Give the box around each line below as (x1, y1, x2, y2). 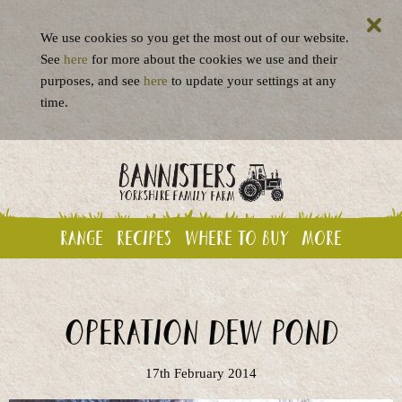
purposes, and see (40, 74, 144, 88)
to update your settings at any (168, 74, 336, 88)
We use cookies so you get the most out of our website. (40, 31, 349, 45)
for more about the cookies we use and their (88, 52, 337, 66)
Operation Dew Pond (64, 310, 338, 354)
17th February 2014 (145, 365, 257, 380)
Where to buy (185, 224, 288, 250)
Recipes (117, 224, 171, 250)
